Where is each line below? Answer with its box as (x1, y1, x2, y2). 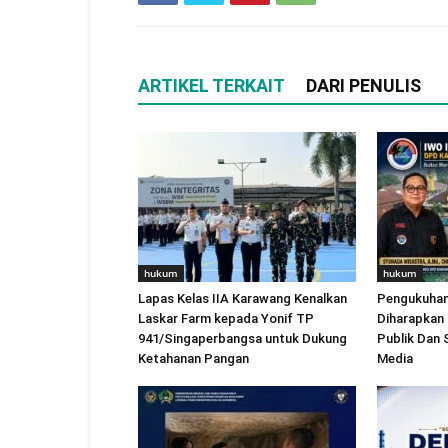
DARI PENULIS (306, 75, 421, 96)
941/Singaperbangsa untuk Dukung (138, 331, 347, 346)
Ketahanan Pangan (138, 351, 249, 366)
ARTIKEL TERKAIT (138, 75, 285, 96)
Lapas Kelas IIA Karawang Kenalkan (138, 291, 347, 306)
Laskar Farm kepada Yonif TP (138, 311, 314, 326)
